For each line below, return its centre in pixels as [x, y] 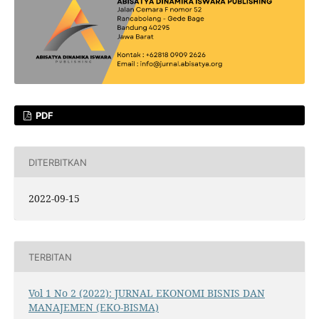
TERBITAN [50, 257]
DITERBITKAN [57, 162]
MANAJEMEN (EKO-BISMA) [93, 308]
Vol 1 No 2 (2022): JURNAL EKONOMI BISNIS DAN [146, 293]
